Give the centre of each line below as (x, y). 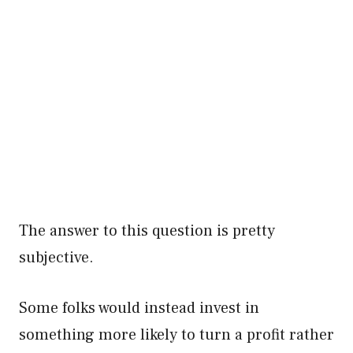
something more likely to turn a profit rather (176, 335)
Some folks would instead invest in (139, 308)
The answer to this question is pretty (147, 231)
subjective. (58, 258)
